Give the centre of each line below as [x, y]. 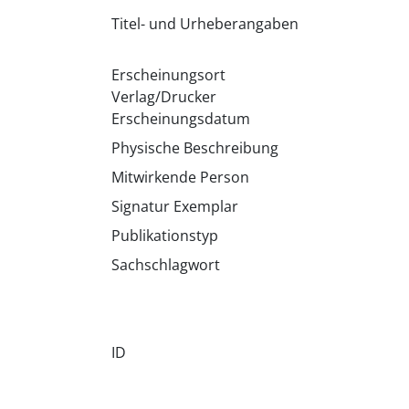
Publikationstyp [164, 236]
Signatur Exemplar [174, 206]
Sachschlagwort [165, 265]
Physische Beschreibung [194, 148]
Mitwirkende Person [180, 177]
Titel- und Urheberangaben [204, 24]
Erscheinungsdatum [180, 119]
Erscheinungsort [168, 75]
